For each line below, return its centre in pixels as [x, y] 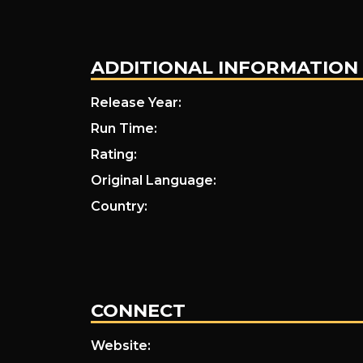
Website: [120, 345]
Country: [119, 207]
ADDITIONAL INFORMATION [224, 68]
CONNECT [138, 310]
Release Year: [136, 103]
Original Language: [153, 181]
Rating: [113, 155]
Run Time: [124, 129]
